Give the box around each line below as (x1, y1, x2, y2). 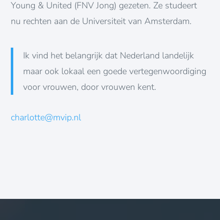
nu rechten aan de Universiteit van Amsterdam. (11, 15, 192, 27)
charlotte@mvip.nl (11, 111, 82, 123)
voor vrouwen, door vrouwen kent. (23, 81, 157, 93)
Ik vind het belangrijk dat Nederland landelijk (23, 49, 194, 61)
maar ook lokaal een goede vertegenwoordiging (23, 65, 207, 77)
